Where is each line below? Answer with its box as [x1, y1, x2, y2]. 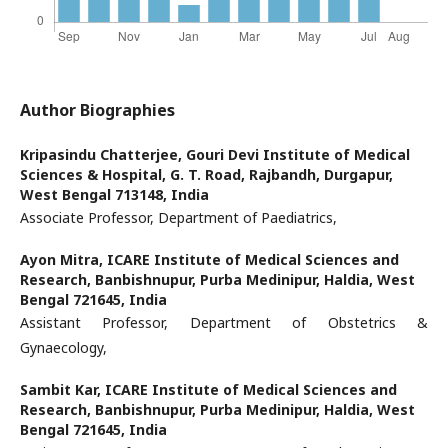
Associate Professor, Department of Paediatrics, [20, 208, 341, 227]
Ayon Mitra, [20, 250, 107, 269]
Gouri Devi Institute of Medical [186, 145, 410, 164]
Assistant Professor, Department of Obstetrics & [20, 313, 428, 332]
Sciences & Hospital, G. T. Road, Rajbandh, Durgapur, [20, 165, 393, 184]
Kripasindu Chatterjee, [20, 145, 186, 164]
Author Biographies [20, 99, 175, 121]
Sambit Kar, [20, 380, 105, 399]
